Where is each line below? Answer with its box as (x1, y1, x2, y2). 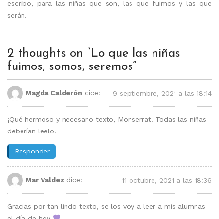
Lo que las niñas (90, 47, 180, 60)
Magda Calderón (25, 88, 82, 97)
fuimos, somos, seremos (7, 60, 133, 73)
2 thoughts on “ (7, 47, 90, 60)
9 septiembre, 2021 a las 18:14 (113, 89, 212, 97)
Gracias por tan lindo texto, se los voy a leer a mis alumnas (7, 202, 205, 210)
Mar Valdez (25, 175, 64, 184)
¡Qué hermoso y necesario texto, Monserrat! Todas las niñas (7, 115, 206, 123)
